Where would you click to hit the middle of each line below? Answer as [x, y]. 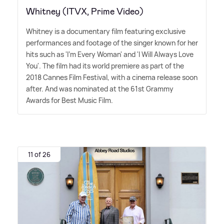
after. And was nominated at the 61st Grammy [100, 89]
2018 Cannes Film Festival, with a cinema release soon [112, 77]
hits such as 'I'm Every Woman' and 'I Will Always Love [110, 54]
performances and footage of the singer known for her [112, 43]
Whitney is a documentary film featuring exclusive [106, 31]
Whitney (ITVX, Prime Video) [85, 12]
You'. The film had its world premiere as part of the [105, 66]
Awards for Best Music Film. [69, 100]
